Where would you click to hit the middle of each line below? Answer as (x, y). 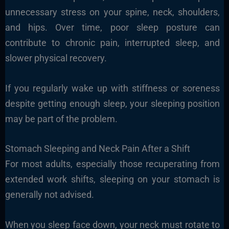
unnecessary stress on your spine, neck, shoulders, (112, 12)
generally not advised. (49, 195)
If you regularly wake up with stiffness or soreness (112, 88)
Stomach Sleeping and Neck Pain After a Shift (97, 149)
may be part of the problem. (61, 119)
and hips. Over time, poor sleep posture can (112, 27)
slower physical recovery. (56, 58)
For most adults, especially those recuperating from (112, 164)
